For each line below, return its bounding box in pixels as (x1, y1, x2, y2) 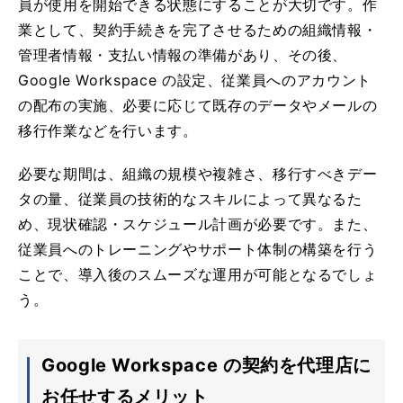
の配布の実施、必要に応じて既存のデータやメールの (18, 95, 378, 114)
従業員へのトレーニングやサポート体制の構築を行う (18, 239, 378, 258)
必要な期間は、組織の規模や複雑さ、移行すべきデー (18, 164, 378, 183)
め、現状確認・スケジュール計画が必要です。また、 (18, 214, 378, 233)
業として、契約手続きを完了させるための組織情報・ (18, 20, 378, 39)
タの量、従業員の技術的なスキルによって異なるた (18, 189, 363, 208)
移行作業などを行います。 (18, 121, 198, 139)
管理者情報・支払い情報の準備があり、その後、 (18, 45, 348, 64)
